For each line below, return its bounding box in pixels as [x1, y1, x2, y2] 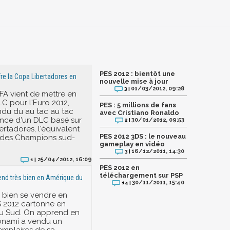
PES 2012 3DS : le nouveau [100, 132, 186, 140]
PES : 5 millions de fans [100, 101, 176, 109]
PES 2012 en [100, 164, 140, 171]
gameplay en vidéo [100, 140, 165, 148]
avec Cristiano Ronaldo [100, 109, 179, 117]
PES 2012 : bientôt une [100, 70, 175, 78]
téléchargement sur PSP [100, 171, 183, 179]
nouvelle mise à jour [100, 78, 168, 85]
